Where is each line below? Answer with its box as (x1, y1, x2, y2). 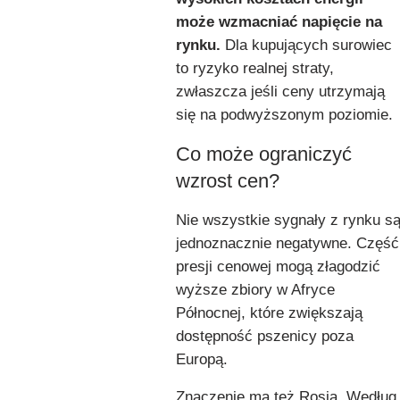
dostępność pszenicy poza (176, 327, 354, 345)
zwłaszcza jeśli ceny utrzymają (176, 82, 385, 100)
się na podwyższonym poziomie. (176, 105, 393, 123)
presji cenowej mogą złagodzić (176, 257, 380, 275)
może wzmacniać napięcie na (176, 12, 382, 30)
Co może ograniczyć (176, 142, 352, 165)
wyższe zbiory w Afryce (176, 280, 335, 298)
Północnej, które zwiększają (176, 304, 362, 321)
